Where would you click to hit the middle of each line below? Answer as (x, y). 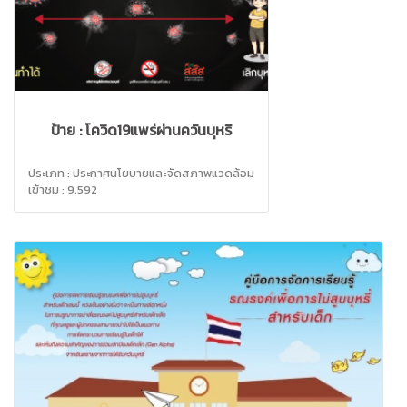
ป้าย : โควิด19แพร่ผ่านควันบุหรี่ (141, 130)
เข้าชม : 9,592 (63, 190)
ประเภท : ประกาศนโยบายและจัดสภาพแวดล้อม (141, 174)
